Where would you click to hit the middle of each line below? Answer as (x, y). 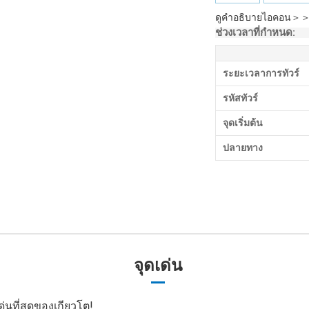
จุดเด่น (158, 266)
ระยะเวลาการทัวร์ (261, 73)
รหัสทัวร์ (240, 98)
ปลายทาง (243, 148)
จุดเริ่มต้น (243, 123)
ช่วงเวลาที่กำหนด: (255, 32)
